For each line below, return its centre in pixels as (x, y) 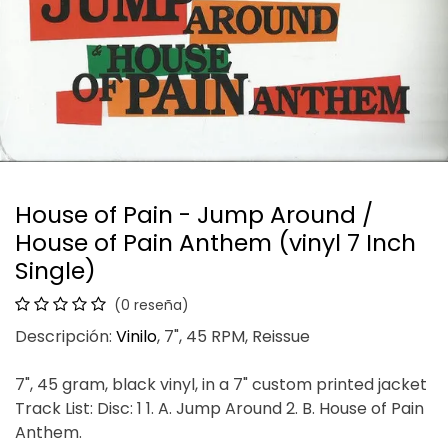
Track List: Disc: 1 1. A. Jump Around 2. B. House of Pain (219, 408)
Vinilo (136, 336)
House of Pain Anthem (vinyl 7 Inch (215, 242)
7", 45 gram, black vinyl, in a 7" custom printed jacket (221, 384)
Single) (55, 270)
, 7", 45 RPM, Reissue (233, 336)
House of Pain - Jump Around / (194, 214)
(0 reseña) (151, 304)
